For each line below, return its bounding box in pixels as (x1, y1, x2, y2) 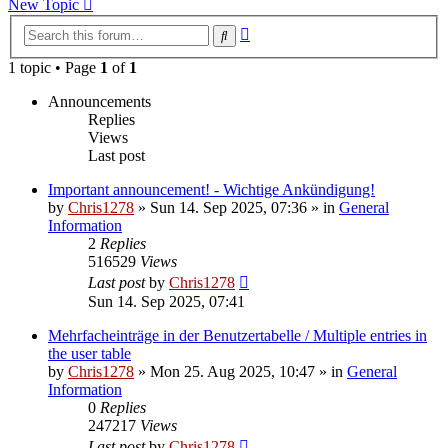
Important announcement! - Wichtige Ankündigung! (48, 181, 375, 199)
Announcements (48, 93, 151, 111)
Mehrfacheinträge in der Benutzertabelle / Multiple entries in (48, 327, 427, 345)
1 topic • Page (8, 59, 100, 77)
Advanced (249, 22, 314, 40)
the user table (48, 345, 131, 363)
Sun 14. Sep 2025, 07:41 (88, 293, 245, 311)
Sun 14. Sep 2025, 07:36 (150, 199, 307, 217)
